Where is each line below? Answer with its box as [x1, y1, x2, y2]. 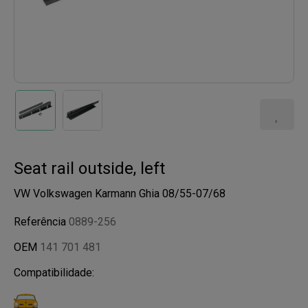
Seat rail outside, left [14, 158, 165, 178]
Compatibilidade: [14, 265, 94, 279]
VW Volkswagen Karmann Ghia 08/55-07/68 [14, 186, 225, 200]
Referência [14, 214, 69, 228]
